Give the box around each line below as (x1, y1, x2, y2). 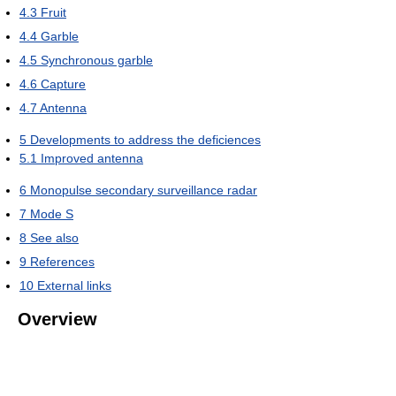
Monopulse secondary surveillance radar (30, 182, 257, 197)
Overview (18, 308, 97, 329)
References (30, 254, 95, 269)
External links (37, 278, 111, 293)
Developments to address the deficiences (30, 132, 261, 147)
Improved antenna (41, 150, 143, 165)
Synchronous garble (41, 52, 153, 67)
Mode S (30, 206, 73, 221)
